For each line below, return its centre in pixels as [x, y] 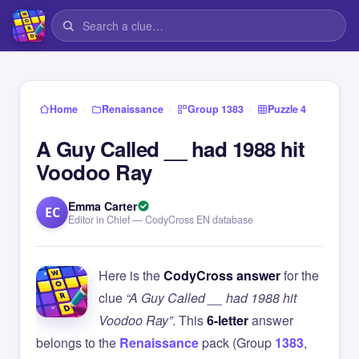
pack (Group [237, 343]
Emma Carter [103, 206]
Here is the [131, 275]
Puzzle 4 [287, 109]
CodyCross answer [222, 275]
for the [300, 275]
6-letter [228, 320]
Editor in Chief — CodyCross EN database [161, 220]
